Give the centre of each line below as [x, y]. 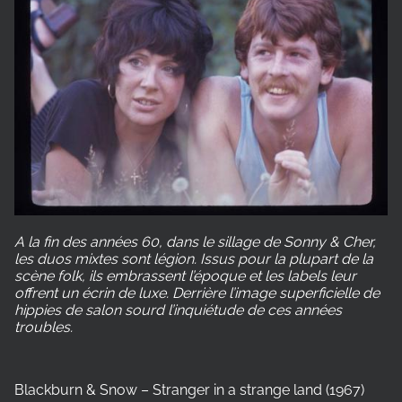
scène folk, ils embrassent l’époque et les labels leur [185, 275]
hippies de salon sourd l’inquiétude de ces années [178, 310]
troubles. [44, 327]
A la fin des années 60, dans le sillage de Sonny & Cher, [195, 241]
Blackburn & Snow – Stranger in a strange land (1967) [189, 389]
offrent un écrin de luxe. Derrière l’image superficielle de [197, 293]
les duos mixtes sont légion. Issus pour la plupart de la [194, 258]
